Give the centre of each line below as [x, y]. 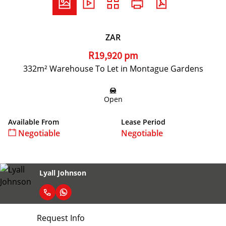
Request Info [61, 218]
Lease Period [143, 122]
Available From [34, 122]
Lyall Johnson [63, 173]
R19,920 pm [113, 56]
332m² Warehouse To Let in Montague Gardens [113, 69]
